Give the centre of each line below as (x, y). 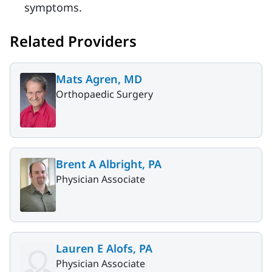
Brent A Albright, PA (109, 164)
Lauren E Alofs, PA (104, 249)
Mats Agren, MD (99, 79)
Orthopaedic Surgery (104, 94)
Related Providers (73, 41)
